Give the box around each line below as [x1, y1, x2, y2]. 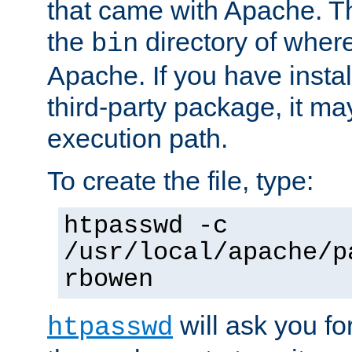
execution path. [47, 123, 228, 153]
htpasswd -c [64, 211, 228, 240]
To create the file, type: [47, 165, 313, 196]
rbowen [64, 265, 153, 294]
